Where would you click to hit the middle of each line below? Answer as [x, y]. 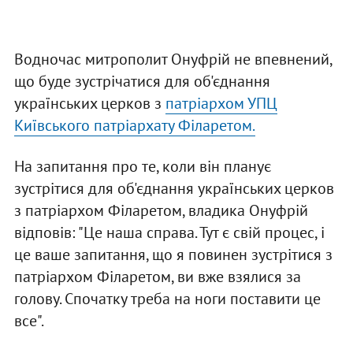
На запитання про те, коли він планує [142, 167]
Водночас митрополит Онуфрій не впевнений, [173, 59]
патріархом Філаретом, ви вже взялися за [157, 277]
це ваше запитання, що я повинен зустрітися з [173, 255]
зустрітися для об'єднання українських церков [174, 189]
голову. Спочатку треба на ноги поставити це [167, 299]
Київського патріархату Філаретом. [134, 126]
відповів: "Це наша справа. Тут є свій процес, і [169, 233]
